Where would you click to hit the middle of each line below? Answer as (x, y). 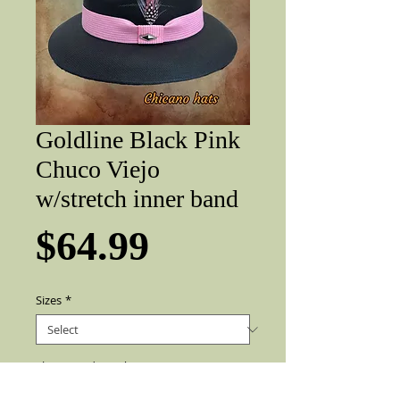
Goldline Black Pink (138, 140)
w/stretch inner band (137, 199)
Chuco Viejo (98, 169)
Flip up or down (77, 366)
